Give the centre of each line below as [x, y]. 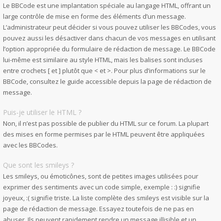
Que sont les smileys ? [38, 165]
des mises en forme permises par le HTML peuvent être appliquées [104, 134]
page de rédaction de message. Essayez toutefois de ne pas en [98, 209]
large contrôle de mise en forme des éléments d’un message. [94, 16]
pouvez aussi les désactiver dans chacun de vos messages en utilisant [109, 38]
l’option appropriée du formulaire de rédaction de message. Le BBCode [109, 49]
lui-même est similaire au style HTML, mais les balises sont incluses [103, 60]
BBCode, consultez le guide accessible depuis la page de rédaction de [107, 81]
